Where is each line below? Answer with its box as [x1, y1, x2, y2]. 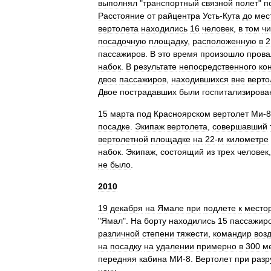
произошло [200, 49, 244, 59]
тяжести [177, 229, 208, 238]
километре [226, 134, 269, 144]
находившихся [171, 74, 229, 84]
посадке [98, 122, 130, 131]
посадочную [98, 36, 146, 46]
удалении [156, 241, 194, 251]
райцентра [158, 11, 200, 21]
